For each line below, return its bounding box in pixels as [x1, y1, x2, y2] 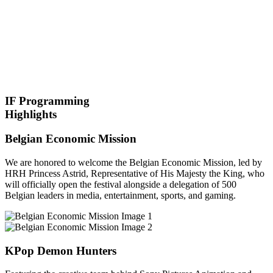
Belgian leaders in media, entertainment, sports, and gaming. [5, 190, 236, 200]
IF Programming [5, 94, 90, 107]
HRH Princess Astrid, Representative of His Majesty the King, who [5, 168, 264, 179]
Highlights [5, 107, 57, 121]
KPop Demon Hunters [5, 244, 116, 257]
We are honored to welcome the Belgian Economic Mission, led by [5, 157, 262, 168]
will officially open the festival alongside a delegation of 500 [5, 179, 236, 190]
